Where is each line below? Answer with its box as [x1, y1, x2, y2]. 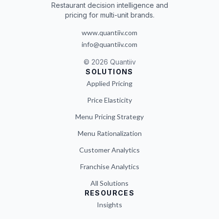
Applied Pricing [87, 79, 132, 88]
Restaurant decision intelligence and [51, 1, 168, 10]
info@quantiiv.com [82, 40, 137, 49]
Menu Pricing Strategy [75, 112, 144, 121]
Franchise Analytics [80, 162, 139, 171]
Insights [97, 200, 122, 209]
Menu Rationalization [77, 129, 142, 137]
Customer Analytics [79, 145, 140, 154]
